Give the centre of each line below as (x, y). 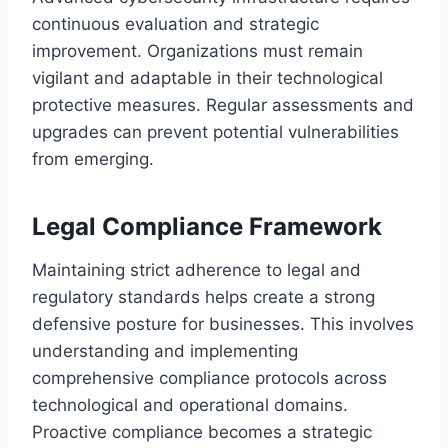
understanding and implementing (165, 350)
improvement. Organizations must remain (197, 50)
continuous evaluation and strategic (175, 23)
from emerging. (93, 158)
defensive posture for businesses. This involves (223, 323)
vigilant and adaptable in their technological (207, 77)
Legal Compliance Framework (207, 226)
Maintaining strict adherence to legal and (196, 269)
